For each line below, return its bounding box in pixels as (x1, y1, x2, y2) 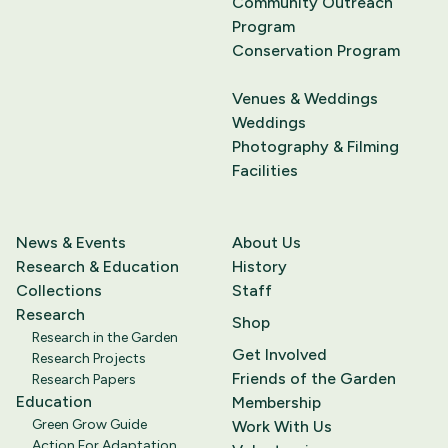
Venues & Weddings (232, 89, 378, 109)
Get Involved (232, 345, 327, 365)
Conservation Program (232, 41, 400, 61)
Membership (232, 393, 321, 413)
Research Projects (32, 350, 146, 368)
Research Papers (32, 371, 136, 389)
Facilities (232, 161, 298, 181)
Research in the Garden (32, 329, 178, 347)
